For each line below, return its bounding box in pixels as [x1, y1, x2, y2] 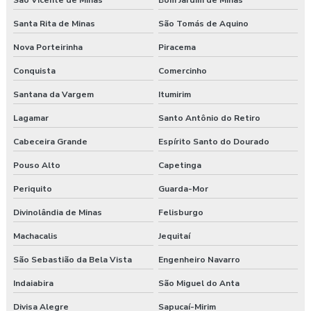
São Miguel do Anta [158, 278, 239, 289]
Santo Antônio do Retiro [158, 112, 260, 124]
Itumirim [158, 89, 191, 101]
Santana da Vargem [13, 89, 94, 101]
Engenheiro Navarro [158, 254, 240, 266]
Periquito [13, 183, 52, 195]
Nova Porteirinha [13, 42, 83, 53]
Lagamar [13, 112, 49, 124]
